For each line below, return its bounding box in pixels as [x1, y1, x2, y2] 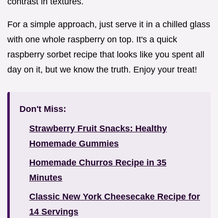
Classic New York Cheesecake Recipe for [29, 192, 200, 201]
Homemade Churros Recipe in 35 [29, 158, 166, 167]
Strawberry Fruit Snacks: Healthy [29, 124, 167, 133]
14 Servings [29, 207, 78, 217]
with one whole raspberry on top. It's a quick [7, 35, 177, 44]
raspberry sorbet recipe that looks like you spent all [7, 50, 204, 59]
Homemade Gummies [29, 139, 119, 148]
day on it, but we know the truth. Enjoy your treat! [7, 65, 197, 74]
